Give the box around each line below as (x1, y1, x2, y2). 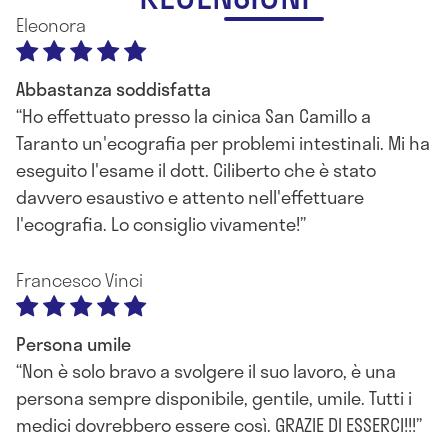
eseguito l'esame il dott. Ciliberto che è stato (16, 156, 376, 184)
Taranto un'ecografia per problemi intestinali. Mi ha (16, 129, 430, 157)
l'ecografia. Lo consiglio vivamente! (16, 210, 300, 238)
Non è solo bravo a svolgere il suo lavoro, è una (22, 357, 396, 385)
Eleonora (16, 11, 86, 39)
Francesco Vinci (16, 266, 143, 294)
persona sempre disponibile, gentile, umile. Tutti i (16, 384, 412, 412)
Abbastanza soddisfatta (16, 75, 211, 103)
